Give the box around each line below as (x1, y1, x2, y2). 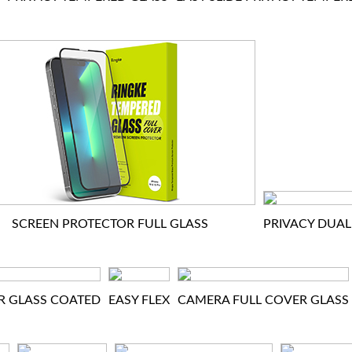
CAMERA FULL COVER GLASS (178, 294, 349, 306)
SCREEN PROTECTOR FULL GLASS (12, 218, 208, 230)
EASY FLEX (108, 294, 170, 306)
